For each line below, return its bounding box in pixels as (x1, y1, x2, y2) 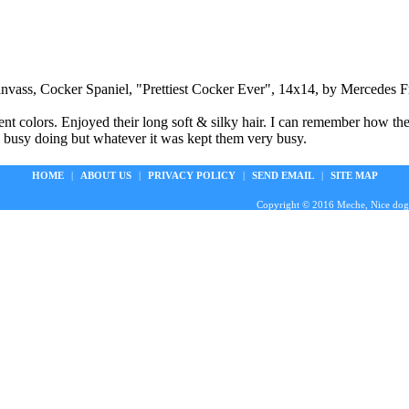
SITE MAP (330, 170, 378, 181)
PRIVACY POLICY (147, 170, 236, 181)
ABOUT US (79, 170, 131, 181)
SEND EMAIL (251, 170, 314, 181)
